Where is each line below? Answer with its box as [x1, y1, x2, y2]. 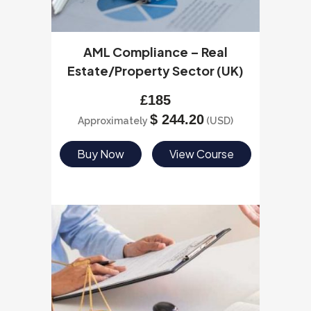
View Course [169, 146, 235, 161]
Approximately [78, 115, 150, 126]
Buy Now [76, 146, 124, 161]
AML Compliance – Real [83, 44, 228, 60]
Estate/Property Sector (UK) [67, 62, 244, 78]
